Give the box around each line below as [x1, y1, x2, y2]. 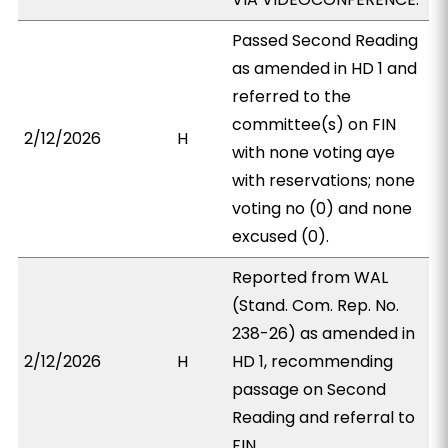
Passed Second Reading [232, 29, 419, 52]
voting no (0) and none [232, 197, 413, 220]
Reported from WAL [232, 266, 389, 289]
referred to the [232, 85, 352, 108]
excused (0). [232, 225, 330, 248]
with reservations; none [232, 169, 416, 192]
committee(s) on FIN [232, 113, 397, 136]
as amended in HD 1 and [232, 57, 418, 80]
